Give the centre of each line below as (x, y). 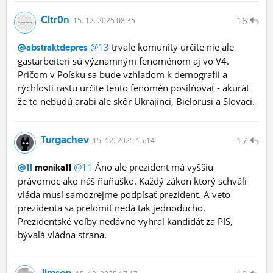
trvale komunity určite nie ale (172, 47)
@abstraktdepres (53, 48)
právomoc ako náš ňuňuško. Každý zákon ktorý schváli (132, 181)
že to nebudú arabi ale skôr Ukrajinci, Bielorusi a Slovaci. (136, 101)
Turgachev (65, 140)
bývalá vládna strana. (62, 235)
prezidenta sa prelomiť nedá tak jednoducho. (112, 208)
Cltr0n (55, 20)
